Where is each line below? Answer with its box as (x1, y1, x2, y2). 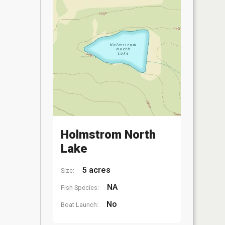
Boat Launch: (61, 201, 98, 208)
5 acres (80, 165, 110, 175)
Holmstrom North (61, 128, 156, 142)
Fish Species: (61, 184, 99, 191)
